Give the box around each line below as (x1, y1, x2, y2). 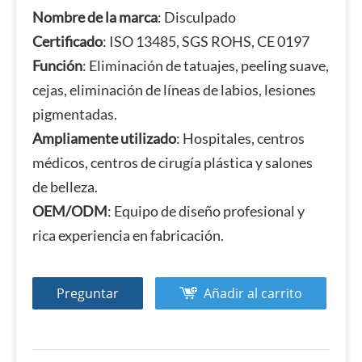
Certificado (32, 32, 103, 50)
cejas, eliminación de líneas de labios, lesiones (32, 81, 316, 99)
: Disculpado (158, 8, 236, 26)
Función (32, 57, 82, 74)
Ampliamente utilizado (32, 129, 176, 147)
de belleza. (32, 178, 98, 196)
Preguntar (57, 284, 119, 302)
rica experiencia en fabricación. (32, 226, 224, 244)
